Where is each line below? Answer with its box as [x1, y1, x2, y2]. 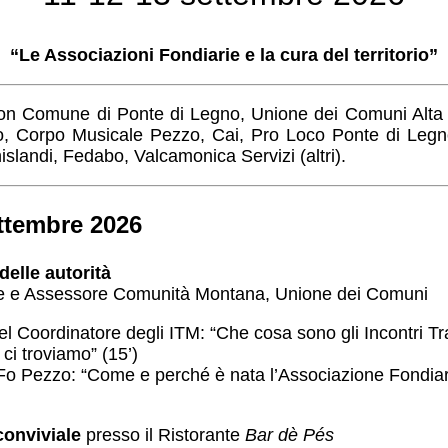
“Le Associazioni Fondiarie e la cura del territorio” [10, 45, 438, 65]
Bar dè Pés [245, 425, 334, 445]
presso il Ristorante [81, 425, 245, 445]
